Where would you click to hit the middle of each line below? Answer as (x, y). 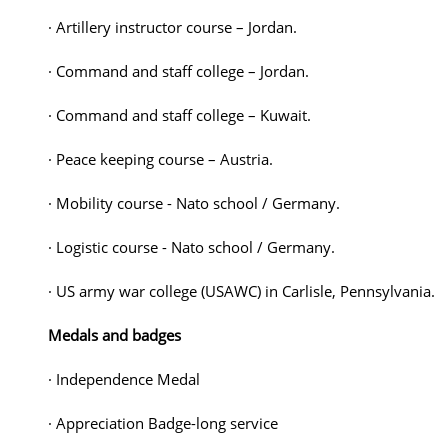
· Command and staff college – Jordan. (178, 71)
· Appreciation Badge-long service (163, 423)
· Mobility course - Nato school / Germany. (194, 203)
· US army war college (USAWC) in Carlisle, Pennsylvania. (241, 291)
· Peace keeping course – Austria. (160, 159)
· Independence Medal (124, 379)
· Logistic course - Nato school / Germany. (191, 247)
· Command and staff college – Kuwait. (179, 115)
